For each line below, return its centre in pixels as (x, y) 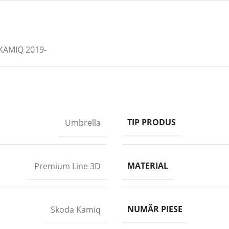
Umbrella (83, 122)
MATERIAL (148, 166)
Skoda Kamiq (76, 209)
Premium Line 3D (67, 166)
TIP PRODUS (152, 122)
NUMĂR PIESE (155, 209)
